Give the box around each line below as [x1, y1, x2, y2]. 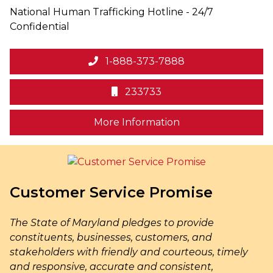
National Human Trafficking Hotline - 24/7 [10, 6, 213, 18]
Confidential [10, 21, 69, 33]
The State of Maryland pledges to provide [10, 217, 214, 229]
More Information [93, 116, 180, 129]
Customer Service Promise [10, 183, 213, 202]
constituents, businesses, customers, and [10, 232, 212, 244]
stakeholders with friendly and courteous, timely [10, 246, 248, 258]
